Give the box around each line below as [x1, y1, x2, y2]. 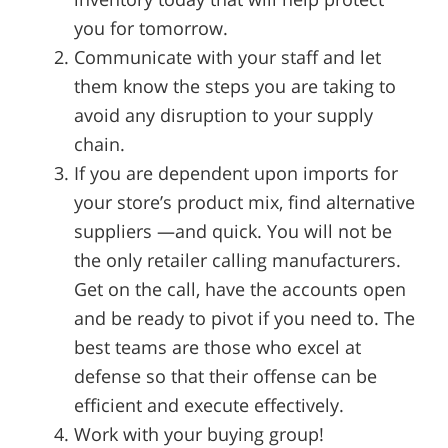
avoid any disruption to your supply [73, 103, 373, 128]
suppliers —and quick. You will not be [73, 219, 392, 244]
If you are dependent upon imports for [73, 161, 398, 186]
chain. [73, 132, 125, 157]
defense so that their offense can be [73, 364, 377, 389]
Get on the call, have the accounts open [73, 277, 406, 302]
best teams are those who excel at [73, 335, 361, 360]
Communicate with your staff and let [73, 45, 381, 70]
